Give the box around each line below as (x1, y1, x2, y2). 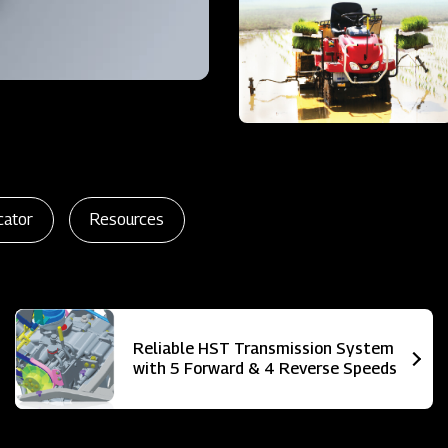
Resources (90, 209, 164, 229)
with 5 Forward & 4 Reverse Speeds (133, 358, 397, 378)
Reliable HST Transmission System (133, 338, 394, 358)
